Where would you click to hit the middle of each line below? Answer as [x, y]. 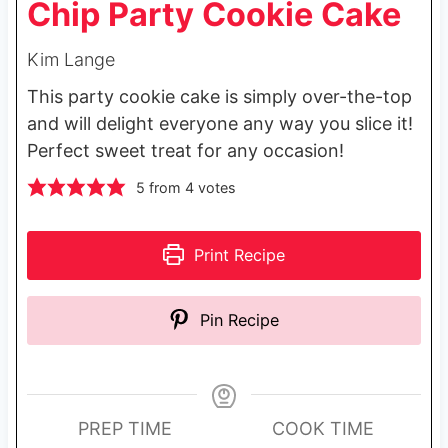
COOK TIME [322, 428]
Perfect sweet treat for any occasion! [187, 150]
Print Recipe [237, 254]
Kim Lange [70, 59]
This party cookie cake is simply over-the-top [219, 96]
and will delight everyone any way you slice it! [222, 123]
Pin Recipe [237, 319]
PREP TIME [125, 428]
